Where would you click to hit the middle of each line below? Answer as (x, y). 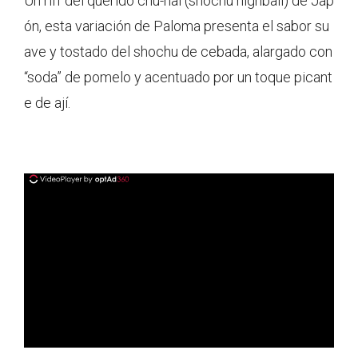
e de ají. (47, 103)
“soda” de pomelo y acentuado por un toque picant (178, 77)
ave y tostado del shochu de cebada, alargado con (178, 52)
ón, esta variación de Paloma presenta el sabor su (177, 26)
